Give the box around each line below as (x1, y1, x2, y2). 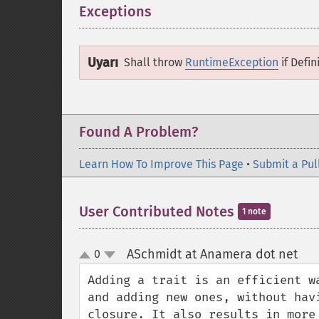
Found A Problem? (79, 123, 198, 140)
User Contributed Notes (79, 203, 238, 220)
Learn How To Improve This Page (79, 157, 244, 171)
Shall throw (124, 56, 185, 69)
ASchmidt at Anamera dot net (126, 246, 298, 262)
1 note (242, 206, 266, 216)
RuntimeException (185, 56, 278, 69)
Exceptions (79, 3, 152, 20)
